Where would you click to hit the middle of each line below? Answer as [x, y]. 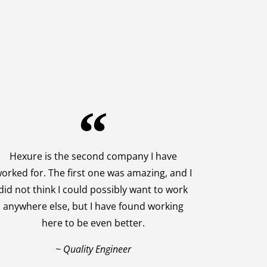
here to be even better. [93, 223]
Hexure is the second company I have [93, 156]
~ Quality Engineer [93, 249]
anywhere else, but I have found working [93, 207]
